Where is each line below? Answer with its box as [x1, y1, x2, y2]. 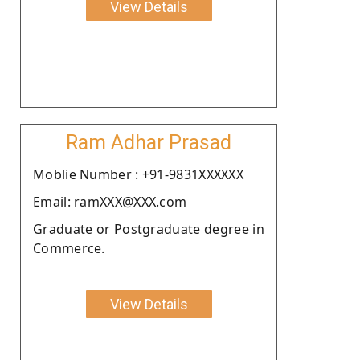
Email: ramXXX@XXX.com [33, 192, 187, 211]
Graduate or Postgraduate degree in [33, 219, 264, 238]
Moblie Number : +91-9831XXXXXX [33, 165, 243, 183]
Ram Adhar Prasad [66, 130, 231, 154]
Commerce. [33, 239, 105, 257]
